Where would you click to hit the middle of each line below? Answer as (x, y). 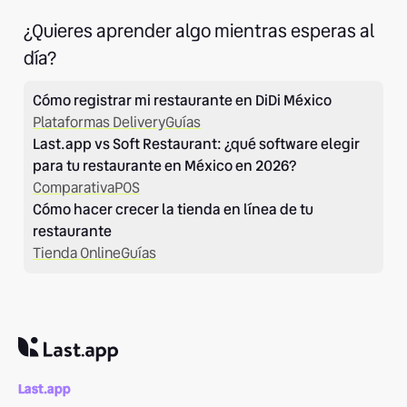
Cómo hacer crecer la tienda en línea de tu (173, 209)
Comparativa (74, 188)
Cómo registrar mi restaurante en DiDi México (182, 100)
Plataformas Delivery (99, 122)
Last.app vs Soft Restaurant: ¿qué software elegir (196, 144)
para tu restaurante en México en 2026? (164, 166)
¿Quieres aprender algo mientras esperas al (199, 31)
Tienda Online (77, 253)
